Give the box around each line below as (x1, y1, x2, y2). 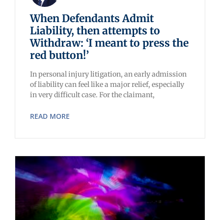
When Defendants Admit (30, 12, 154, 26)
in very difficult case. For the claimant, (30, 90, 155, 100)
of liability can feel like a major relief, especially (30, 80, 184, 89)
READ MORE (30, 111, 70, 121)
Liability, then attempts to (30, 24, 160, 38)
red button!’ (30, 49, 89, 62)
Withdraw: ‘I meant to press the (30, 36, 189, 50)
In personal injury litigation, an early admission (30, 70, 187, 79)
